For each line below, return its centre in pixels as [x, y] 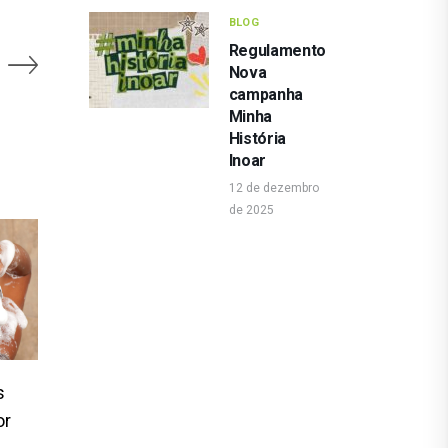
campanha [265, 94]
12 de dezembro [273, 188]
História [257, 138]
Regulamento [277, 50]
